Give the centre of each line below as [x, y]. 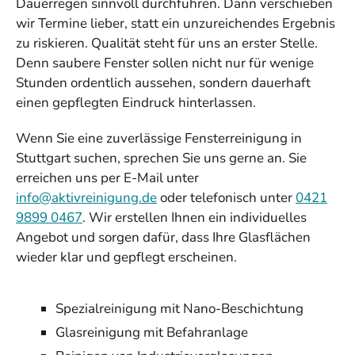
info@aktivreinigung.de [86, 197]
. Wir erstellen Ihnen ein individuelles [195, 217]
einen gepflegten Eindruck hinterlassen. [136, 102]
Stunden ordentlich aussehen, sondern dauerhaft [163, 82]
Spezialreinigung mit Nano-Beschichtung [179, 308]
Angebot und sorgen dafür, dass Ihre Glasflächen [163, 237]
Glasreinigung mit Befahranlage [152, 332]
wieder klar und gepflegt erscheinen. [126, 257]
